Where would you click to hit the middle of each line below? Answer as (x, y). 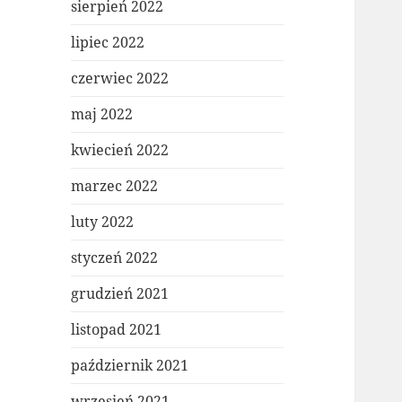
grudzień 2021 (120, 294)
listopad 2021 (117, 330)
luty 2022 (103, 222)
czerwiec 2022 (120, 79)
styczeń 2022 (115, 258)
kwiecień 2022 (120, 150)
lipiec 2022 (108, 43)
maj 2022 (102, 114)
